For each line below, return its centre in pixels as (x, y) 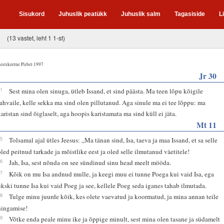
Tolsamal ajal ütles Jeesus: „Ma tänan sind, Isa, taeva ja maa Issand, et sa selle (113, 140)
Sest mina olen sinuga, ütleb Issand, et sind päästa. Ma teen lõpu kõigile (106, 91)
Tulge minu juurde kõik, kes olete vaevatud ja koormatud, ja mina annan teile (114, 196)
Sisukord (32, 14)
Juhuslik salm (141, 14)
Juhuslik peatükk (83, 14)
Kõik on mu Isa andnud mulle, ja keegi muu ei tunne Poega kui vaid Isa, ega (112, 174)
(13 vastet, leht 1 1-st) (36, 37)
